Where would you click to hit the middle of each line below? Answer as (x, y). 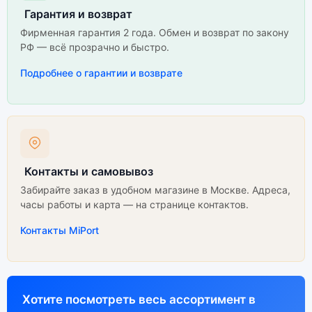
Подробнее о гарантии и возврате (101, 73)
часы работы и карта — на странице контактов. (134, 204)
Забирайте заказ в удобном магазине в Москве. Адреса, (155, 190)
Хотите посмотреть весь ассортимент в (139, 299)
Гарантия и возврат (78, 14)
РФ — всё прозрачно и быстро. (95, 47)
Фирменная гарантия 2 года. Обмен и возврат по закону (155, 32)
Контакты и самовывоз (89, 171)
